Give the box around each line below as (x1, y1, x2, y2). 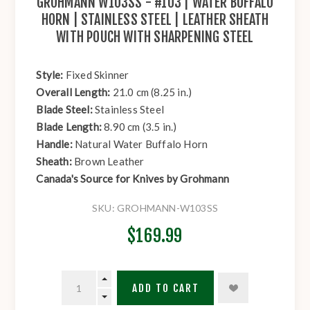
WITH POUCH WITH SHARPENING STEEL (56, 28, 254, 46)
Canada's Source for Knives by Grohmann (36, 172, 230, 185)
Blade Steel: (36, 103, 95, 116)
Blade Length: (36, 120, 104, 134)
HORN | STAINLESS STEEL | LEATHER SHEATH (41, 11, 269, 29)
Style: (36, 69, 66, 82)
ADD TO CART (131, 281, 199, 295)
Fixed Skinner (65, 69, 129, 82)
